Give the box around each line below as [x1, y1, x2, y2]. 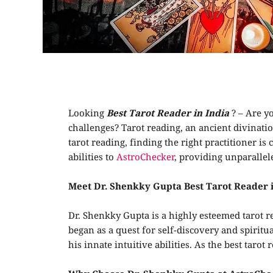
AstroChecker [116, 152, 174, 163]
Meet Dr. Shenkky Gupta [68, 182, 184, 193]
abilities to [68, 152, 116, 163]
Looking [68, 108, 107, 119]
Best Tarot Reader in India [107, 108, 229, 119]
